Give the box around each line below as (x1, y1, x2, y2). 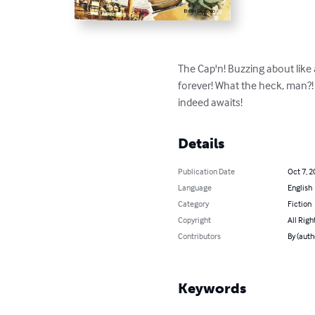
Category (178, 198, 210, 210)
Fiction (287, 198, 311, 210)
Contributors (178, 231, 221, 242)
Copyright (178, 214, 212, 226)
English (287, 182, 312, 193)
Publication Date (178, 166, 236, 177)
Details (178, 135, 225, 153)
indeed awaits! (178, 95, 243, 110)
